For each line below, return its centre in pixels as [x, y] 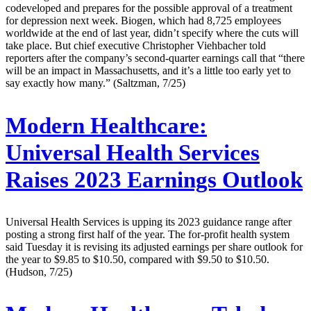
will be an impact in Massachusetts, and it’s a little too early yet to [148, 70]
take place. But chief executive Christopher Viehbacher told [136, 45]
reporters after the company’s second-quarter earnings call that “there [155, 58]
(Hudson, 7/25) [39, 272]
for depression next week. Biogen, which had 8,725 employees [143, 20]
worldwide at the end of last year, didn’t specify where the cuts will [152, 33]
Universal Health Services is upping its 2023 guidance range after [149, 222]
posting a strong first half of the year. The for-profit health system [148, 235]
